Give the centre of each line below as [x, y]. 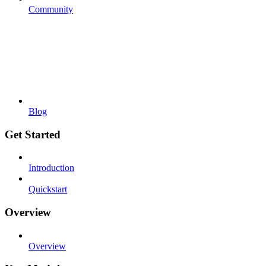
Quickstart [48, 189]
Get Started [33, 134]
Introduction [51, 168]
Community [51, 9]
